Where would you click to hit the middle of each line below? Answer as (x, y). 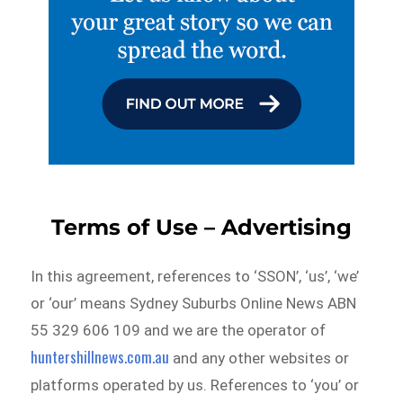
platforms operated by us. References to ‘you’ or (195, 385)
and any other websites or (260, 358)
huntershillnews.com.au (100, 357)
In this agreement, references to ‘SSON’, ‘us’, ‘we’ (195, 277)
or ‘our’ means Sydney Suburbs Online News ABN (194, 304)
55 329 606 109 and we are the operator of (179, 331)
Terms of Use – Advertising (201, 228)
